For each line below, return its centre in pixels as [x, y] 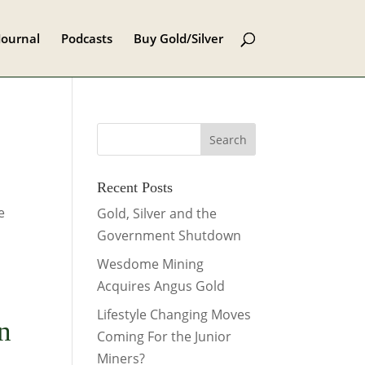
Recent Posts [135, 187]
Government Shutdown [169, 235]
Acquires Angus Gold [161, 286]
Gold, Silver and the [157, 213]
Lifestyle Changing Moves [174, 314]
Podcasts [86, 38]
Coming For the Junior [165, 336]
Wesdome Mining [151, 264]
